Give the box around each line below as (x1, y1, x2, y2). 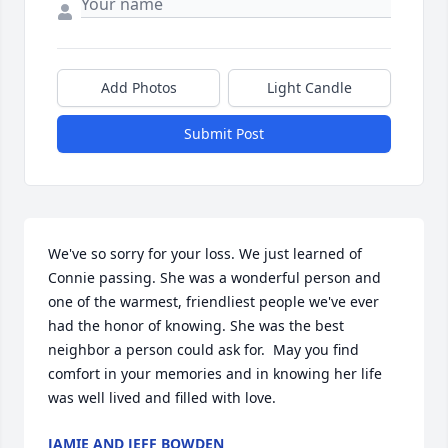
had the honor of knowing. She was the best (48, 316, 344, 336)
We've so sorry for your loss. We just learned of (48, 244, 362, 264)
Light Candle (267, 78, 352, 98)
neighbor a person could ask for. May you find (48, 340, 359, 360)
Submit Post (184, 124, 264, 144)
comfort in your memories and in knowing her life (48, 364, 382, 384)
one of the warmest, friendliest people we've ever (48, 292, 379, 312)
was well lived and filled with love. (48, 388, 276, 408)
